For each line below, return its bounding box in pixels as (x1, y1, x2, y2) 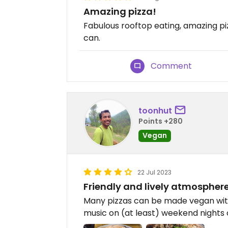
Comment (151, 60, 192, 72)
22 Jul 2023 (137, 168, 172, 177)
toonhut (138, 104, 172, 117)
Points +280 (138, 116, 183, 126)
